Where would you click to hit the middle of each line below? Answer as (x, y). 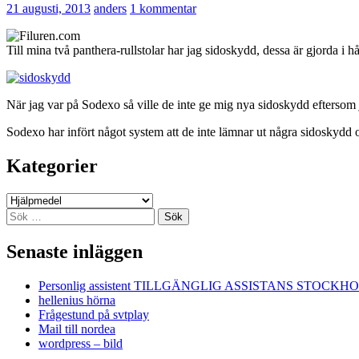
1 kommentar (163, 9)
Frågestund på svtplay (94, 315)
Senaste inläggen (75, 252)
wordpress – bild (81, 344)
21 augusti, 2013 (48, 9)
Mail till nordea (77, 329)
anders (110, 9)
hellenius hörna (77, 301)
